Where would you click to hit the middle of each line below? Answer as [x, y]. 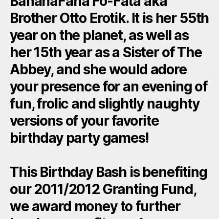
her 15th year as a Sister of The [106, 52]
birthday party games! [79, 138]
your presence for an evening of [109, 86]
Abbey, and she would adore [98, 69]
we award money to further [95, 206]
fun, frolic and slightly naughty [105, 103]
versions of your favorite [84, 120]
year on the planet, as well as [99, 35]
